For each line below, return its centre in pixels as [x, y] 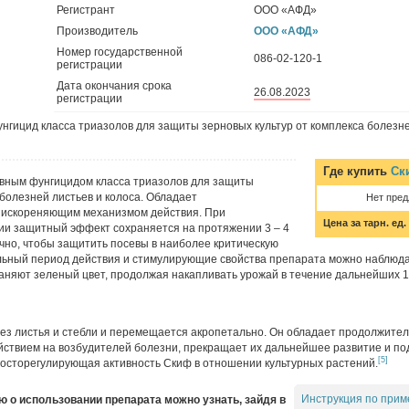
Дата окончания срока [114, 85]
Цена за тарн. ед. [365, 222]
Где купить [357, 171]
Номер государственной [120, 52]
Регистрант [86, 10]
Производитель [97, 31]
